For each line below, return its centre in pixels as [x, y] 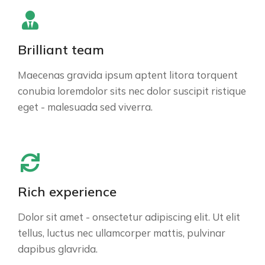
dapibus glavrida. [58, 249]
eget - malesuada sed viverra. [85, 106]
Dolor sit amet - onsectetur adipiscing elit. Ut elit [129, 217]
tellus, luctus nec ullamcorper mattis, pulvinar [122, 233]
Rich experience [67, 192]
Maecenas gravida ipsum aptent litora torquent [128, 75]
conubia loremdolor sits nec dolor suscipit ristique [132, 91]
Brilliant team [61, 49]
